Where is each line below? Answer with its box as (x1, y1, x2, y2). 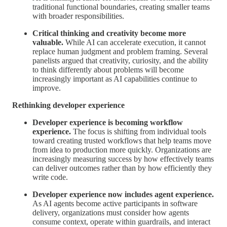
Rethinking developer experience (12, 100, 125, 109)
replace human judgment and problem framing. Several (32, 47, 208, 56)
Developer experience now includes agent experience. (32, 190, 214, 199)
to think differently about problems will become (32, 65, 184, 74)
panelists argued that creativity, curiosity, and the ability (32, 56, 208, 65)
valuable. (32, 37, 63, 47)
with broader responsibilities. (32, 11, 124, 20)
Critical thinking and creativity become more (32, 28, 186, 37)
